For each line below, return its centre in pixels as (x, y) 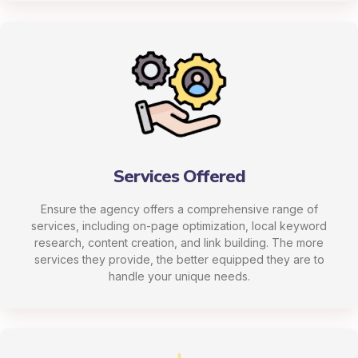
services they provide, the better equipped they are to (179, 260)
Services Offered (179, 177)
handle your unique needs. (179, 276)
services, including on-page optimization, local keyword (179, 226)
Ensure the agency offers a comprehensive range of (179, 209)
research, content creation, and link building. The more (179, 243)
